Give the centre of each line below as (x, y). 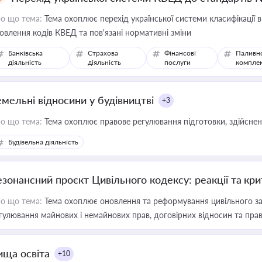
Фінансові (180, 53)
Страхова (103, 53)
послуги (177, 62)
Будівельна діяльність (43, 142)
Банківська (25, 53)
